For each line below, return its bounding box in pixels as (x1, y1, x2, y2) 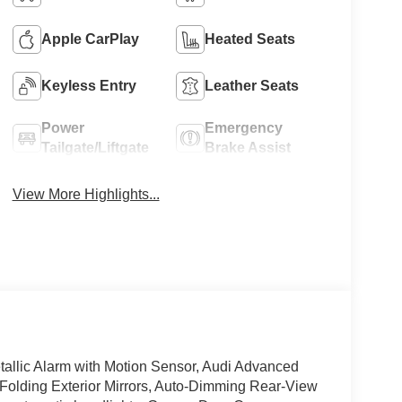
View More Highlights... (12, 186, 160, 202)
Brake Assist (205, 139, 292, 155)
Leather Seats (205, 77, 300, 93)
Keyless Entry (40, 77, 136, 93)
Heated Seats (205, 31, 296, 47)
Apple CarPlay (40, 31, 139, 47)
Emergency (205, 119, 284, 135)
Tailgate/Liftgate (40, 139, 149, 155)
